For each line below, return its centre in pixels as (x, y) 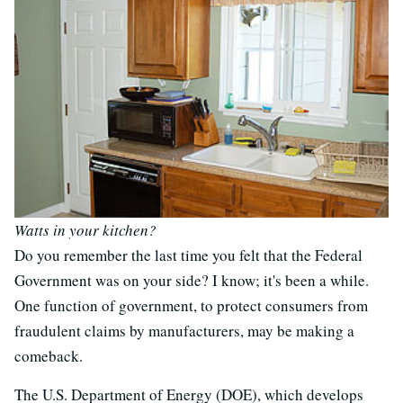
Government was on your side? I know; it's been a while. (192, 281)
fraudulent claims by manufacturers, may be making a (184, 331)
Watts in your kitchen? (85, 230)
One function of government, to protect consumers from (191, 306)
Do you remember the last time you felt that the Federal (188, 255)
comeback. (49, 356)
